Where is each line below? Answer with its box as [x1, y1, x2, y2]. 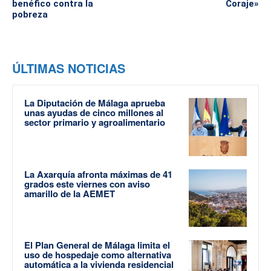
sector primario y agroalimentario [24, 116, 165, 129]
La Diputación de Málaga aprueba [24, 96, 165, 110]
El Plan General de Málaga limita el [24, 238, 170, 252]
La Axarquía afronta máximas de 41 [24, 167, 172, 181]
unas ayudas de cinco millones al [24, 106, 163, 120]
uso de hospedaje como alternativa [24, 248, 171, 262]
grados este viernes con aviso [24, 177, 150, 191]
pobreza [12, 9, 48, 21]
